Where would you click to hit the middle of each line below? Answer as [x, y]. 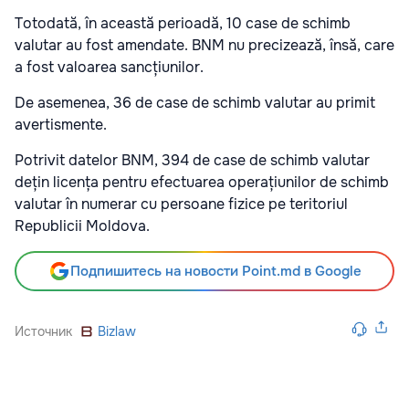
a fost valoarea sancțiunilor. [109, 67]
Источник [43, 331]
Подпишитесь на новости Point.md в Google [215, 271]
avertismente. [61, 124]
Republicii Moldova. [82, 225]
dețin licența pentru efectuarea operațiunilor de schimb [202, 182]
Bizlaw [117, 331]
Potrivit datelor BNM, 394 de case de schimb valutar [192, 160]
